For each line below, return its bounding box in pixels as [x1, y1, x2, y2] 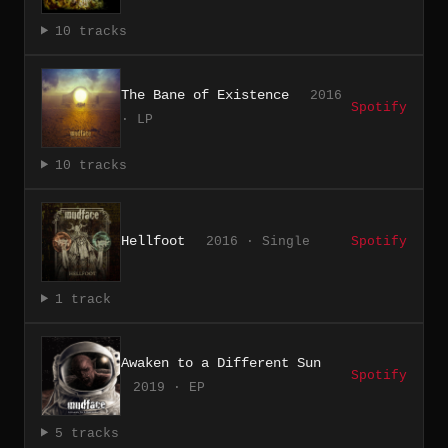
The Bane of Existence [121, 86, 289, 103]
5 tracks [54, 425, 119, 441]
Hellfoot [121, 232, 185, 249]
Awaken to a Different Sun [121, 354, 321, 371]
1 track [54, 291, 111, 307]
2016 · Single [206, 233, 310, 249]
